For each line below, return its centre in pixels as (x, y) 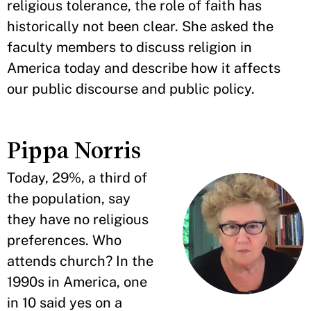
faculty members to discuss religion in (129, 47)
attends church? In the (80, 261)
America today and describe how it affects (144, 68)
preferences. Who (64, 240)
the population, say (69, 199)
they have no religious (78, 219)
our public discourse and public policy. (131, 89)
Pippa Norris (75, 150)
